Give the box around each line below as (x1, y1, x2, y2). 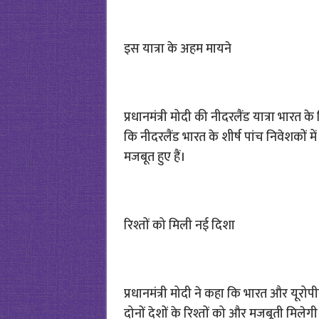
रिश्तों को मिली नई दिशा (123, 215, 235, 236)
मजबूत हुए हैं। (123, 147, 185, 168)
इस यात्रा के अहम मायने (123, 38, 231, 60)
